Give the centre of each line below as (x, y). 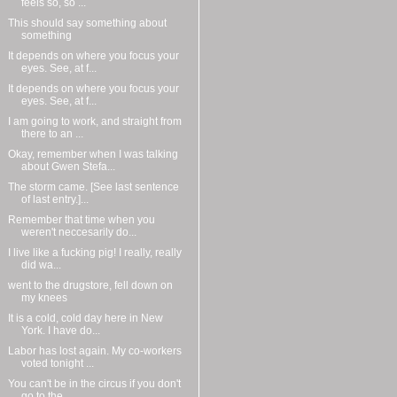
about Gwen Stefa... (68, 167)
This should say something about (87, 23)
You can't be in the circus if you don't (94, 384)
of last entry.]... (54, 200)
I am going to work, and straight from (94, 122)
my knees (44, 298)
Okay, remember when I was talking (93, 155)
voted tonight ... (57, 364)
